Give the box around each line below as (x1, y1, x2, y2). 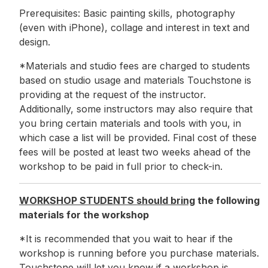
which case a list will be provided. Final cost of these (19, 132, 257, 144)
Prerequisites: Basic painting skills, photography (19, 7, 235, 20)
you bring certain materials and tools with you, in (19, 117, 241, 130)
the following (195, 194, 260, 207)
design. (19, 36, 50, 48)
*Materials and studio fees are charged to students (19, 60, 250, 72)
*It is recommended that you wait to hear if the (19, 233, 233, 245)
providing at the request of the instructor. (19, 89, 206, 101)
